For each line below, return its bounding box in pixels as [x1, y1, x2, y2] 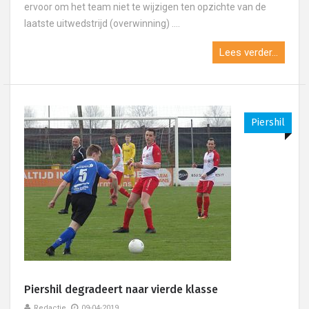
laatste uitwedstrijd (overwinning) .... [24, 18, 180, 29]
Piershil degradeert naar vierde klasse [24, 283, 218, 296]
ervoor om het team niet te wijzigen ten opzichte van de [24, 1, 266, 12]
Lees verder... [219, 46, 278, 59]
